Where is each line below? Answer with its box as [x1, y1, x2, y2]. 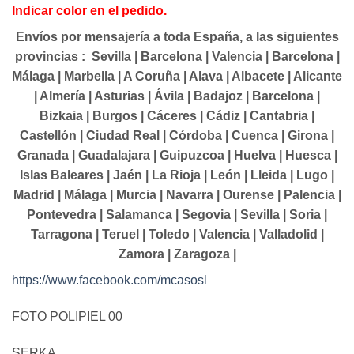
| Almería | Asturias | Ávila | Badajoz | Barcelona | [34, 89, 320, 104]
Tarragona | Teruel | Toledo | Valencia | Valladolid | [30, 228, 324, 242]
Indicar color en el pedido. [12, 4, 167, 18]
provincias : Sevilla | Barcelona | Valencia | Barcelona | [14, 50, 340, 64]
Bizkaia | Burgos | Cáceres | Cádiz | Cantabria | [40, 109, 314, 123]
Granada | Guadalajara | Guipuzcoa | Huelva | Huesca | [17, 149, 337, 163]
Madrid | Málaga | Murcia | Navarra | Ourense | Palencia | [13, 188, 341, 202]
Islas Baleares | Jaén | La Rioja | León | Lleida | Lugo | [20, 168, 334, 183]
